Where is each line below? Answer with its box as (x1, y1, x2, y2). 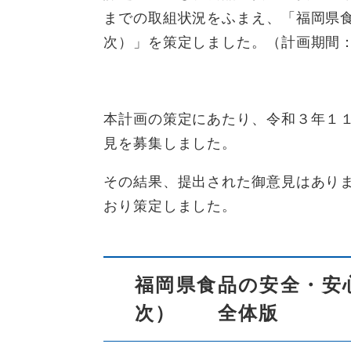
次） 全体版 (135, 302, 280, 324)
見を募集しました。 (103, 136, 237, 152)
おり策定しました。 (103, 198, 237, 215)
